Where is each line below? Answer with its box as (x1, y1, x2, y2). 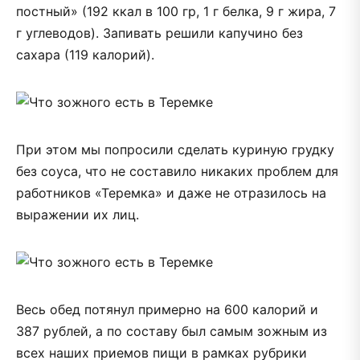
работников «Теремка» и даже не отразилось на (16, 184, 326, 201)
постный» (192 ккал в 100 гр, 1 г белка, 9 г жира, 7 (16, 2, 336, 19)
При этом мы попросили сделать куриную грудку (16, 141, 334, 157)
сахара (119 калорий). (16, 46, 154, 63)
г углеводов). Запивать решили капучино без (16, 24, 303, 41)
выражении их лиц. (16, 206, 139, 223)
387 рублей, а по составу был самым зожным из (16, 322, 327, 339)
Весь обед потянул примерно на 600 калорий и (16, 301, 318, 317)
